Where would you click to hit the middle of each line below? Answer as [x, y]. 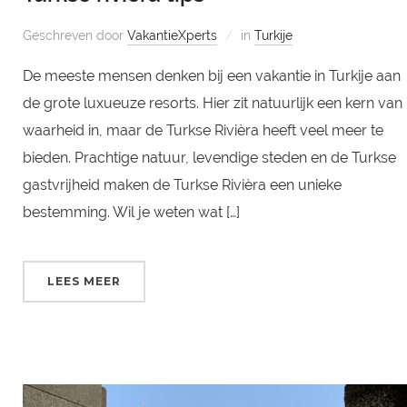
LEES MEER [84, 282]
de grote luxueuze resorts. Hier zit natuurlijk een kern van [212, 104]
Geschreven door [74, 36]
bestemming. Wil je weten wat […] [131, 213]
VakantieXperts [172, 36]
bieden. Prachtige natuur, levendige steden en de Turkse [209, 158]
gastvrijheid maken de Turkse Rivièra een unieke [182, 185]
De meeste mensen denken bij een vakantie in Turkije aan [211, 76]
